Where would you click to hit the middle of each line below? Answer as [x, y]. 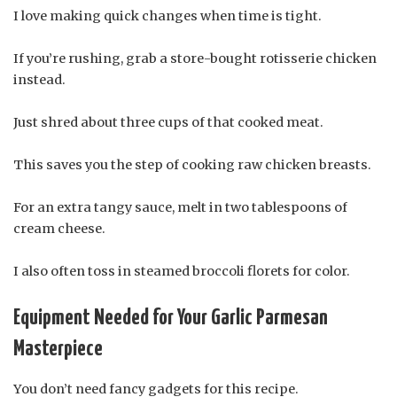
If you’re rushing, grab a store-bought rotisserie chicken [195, 59]
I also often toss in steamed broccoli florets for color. [182, 272]
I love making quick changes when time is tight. [167, 16]
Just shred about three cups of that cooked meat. [168, 123]
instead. [39, 80]
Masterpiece [58, 350]
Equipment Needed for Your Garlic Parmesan [171, 319]
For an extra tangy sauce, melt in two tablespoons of [180, 208]
